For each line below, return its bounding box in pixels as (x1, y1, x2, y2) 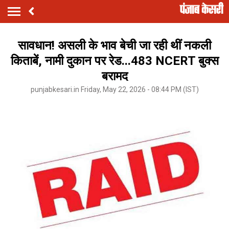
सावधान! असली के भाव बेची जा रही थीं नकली (18, 38, 211, 53)
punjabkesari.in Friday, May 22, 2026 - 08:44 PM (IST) (30, 85, 199, 94)
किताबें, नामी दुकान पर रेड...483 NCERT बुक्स (10, 53, 219, 68)
